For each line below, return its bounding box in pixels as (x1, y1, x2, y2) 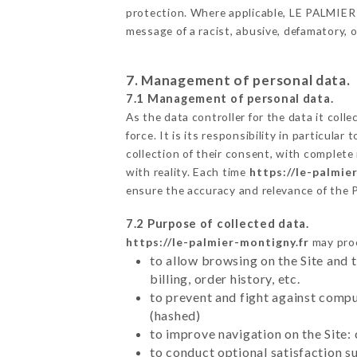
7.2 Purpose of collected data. (125, 216, 309, 230)
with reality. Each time (125, 164, 249, 178)
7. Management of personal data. (125, 71, 351, 88)
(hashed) (149, 307, 201, 323)
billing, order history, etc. (149, 270, 300, 286)
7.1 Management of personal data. (125, 91, 334, 105)
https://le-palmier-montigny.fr (125, 234, 309, 249)
